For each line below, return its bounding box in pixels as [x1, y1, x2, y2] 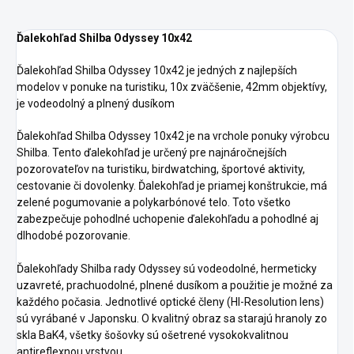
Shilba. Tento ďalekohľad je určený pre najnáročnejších [17, 146, 287, 160]
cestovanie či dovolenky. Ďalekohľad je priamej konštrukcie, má [17, 179, 327, 193]
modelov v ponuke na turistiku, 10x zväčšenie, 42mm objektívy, [17, 81, 327, 94]
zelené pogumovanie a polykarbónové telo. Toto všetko [17, 196, 291, 209]
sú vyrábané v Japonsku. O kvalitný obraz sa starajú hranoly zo [17, 312, 327, 326]
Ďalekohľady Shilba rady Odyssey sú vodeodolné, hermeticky [17, 262, 317, 276]
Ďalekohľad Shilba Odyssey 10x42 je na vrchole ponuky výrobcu [17, 130, 330, 143]
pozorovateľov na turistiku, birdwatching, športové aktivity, [17, 163, 305, 176]
